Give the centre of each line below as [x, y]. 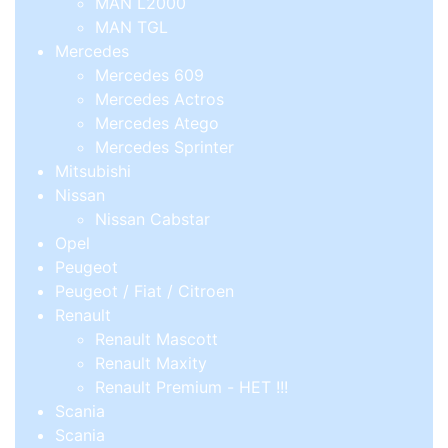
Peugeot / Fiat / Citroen [144, 291]
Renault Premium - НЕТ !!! [191, 387]
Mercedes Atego [157, 123]
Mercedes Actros [159, 99]
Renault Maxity [151, 363]
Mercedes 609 [149, 75]
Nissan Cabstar [152, 219]
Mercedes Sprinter [164, 147]
